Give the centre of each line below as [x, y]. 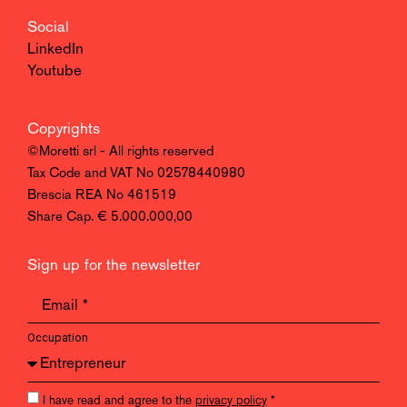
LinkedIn [55, 49]
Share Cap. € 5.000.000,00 [110, 217]
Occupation [58, 337]
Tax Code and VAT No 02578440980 [136, 174]
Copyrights [64, 129]
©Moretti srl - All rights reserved [120, 152]
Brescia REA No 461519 [102, 195]
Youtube [55, 71]
